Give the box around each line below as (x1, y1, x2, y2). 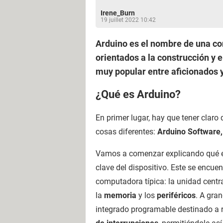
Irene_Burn (101, 9, 135, 17)
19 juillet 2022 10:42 (101, 16, 156, 23)
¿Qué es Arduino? (96, 88, 181, 101)
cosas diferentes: (96, 126, 157, 136)
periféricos (157, 190, 196, 200)
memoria (104, 190, 136, 200)
